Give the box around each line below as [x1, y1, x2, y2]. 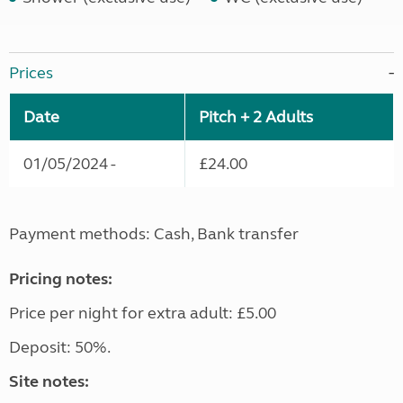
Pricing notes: [9, 269, 112, 290]
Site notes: [9, 372, 89, 392]
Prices [9, 63, 53, 84]
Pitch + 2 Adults [199, 107, 313, 128]
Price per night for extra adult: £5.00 [9, 303, 276, 324]
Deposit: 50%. [9, 337, 113, 358]
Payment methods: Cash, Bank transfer [9, 224, 299, 245]
